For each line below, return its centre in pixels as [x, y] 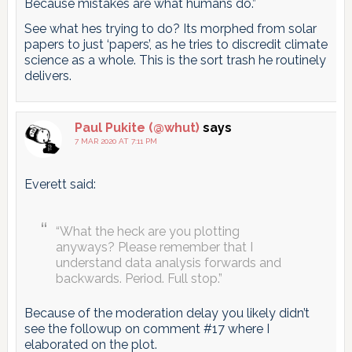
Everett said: [60, 185]
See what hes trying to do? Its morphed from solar [170, 29]
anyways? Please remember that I [154, 247]
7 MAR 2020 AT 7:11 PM [115, 141]
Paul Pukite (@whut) [137, 128]
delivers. [48, 76]
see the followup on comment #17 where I [147, 329]
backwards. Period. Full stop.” [139, 279]
